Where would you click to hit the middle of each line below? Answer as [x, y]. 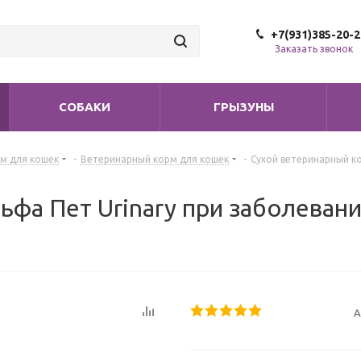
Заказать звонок [314, 49]
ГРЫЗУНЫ [243, 107]
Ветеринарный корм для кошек [155, 159]
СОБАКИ [85, 107]
